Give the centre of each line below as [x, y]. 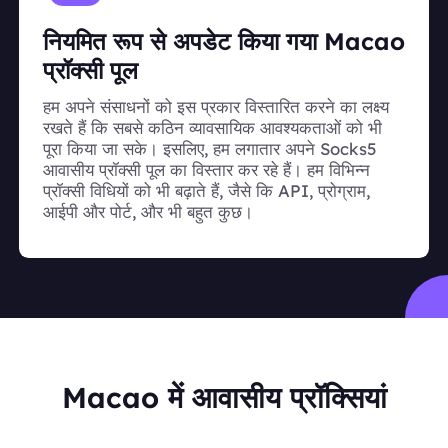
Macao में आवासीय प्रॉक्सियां [224, 396]
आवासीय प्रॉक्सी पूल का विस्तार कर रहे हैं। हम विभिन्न [206, 170]
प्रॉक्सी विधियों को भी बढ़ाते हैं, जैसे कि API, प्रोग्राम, [206, 191]
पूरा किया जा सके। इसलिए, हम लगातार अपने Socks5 [210, 149]
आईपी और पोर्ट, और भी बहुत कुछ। [148, 212]
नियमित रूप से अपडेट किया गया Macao [224, 40]
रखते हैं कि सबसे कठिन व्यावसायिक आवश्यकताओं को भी [212, 128]
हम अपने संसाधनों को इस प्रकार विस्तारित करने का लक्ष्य [216, 107]
